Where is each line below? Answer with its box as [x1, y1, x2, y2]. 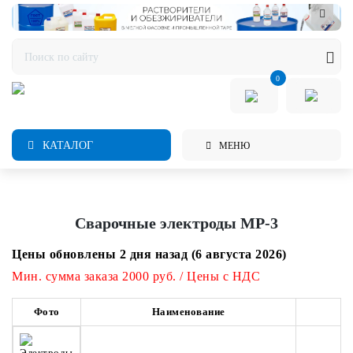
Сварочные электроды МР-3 [75, 214, 278, 232]
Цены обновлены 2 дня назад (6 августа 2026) [12, 247, 287, 261]
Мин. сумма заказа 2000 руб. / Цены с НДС [12, 269, 260, 283]
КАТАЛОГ [39, 139, 93, 151]
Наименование [151, 306, 225, 318]
